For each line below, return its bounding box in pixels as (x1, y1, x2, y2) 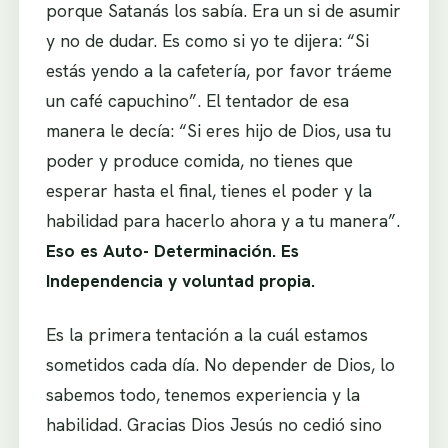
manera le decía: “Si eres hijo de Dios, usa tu (45, 119, 391, 143)
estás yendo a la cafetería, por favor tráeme (45, 59, 392, 83)
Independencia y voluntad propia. (45, 269, 315, 293)
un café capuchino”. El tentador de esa (45, 89, 349, 113)
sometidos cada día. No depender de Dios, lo (45, 352, 395, 376)
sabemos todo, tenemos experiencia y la (45, 382, 360, 406)
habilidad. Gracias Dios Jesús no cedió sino (45, 412, 382, 436)
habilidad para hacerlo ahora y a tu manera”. (45, 209, 400, 233)
